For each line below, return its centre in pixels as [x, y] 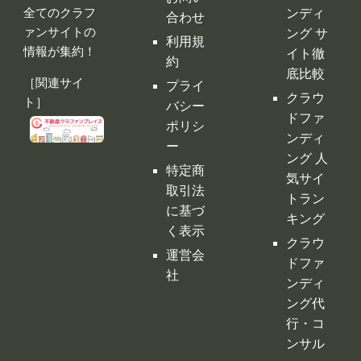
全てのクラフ [59, 13]
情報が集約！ [59, 52]
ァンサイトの [59, 32]
